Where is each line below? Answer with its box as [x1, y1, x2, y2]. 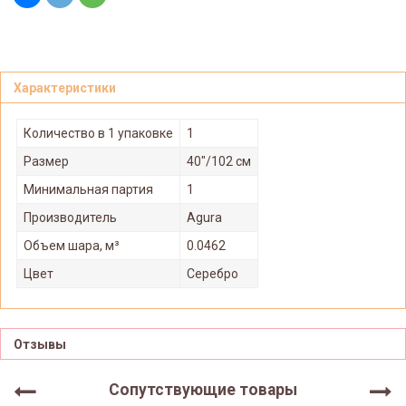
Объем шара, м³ [24, 237, 120, 253]
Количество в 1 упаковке [24, 125, 173, 140]
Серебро [187, 266, 238, 281]
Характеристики [14, 81, 116, 96]
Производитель [24, 209, 117, 225]
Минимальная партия [24, 181, 153, 197]
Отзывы [14, 337, 66, 353]
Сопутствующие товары [109, 380, 297, 399]
